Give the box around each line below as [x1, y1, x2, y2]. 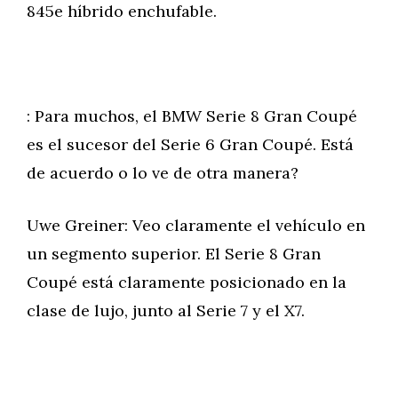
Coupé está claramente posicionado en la [27, 272, 346, 292]
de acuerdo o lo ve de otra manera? [27, 163, 298, 183]
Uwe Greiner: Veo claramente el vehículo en [27, 215, 365, 235]
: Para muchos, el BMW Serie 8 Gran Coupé [27, 106, 357, 126]
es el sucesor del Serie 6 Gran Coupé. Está [27, 134, 354, 155]
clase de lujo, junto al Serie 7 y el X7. [27, 300, 305, 321]
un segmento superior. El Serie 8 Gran [27, 243, 321, 264]
